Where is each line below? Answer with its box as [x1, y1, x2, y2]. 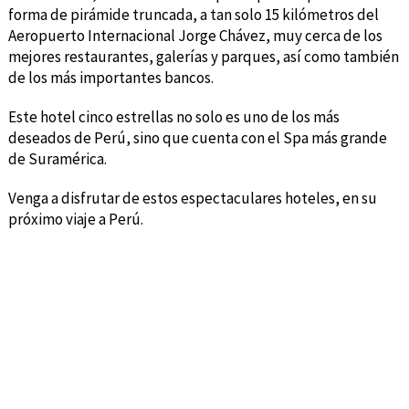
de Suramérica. [7, 148, 107, 169]
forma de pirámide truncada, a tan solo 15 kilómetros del [7, 4, 379, 25]
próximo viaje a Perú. [7, 208, 143, 229]
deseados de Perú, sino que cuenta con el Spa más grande [7, 127, 387, 148]
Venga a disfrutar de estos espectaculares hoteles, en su [7, 187, 377, 208]
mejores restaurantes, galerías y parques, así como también [7, 46, 399, 67]
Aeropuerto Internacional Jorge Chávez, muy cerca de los [7, 25, 383, 46]
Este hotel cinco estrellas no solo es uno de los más [7, 106, 340, 127]
